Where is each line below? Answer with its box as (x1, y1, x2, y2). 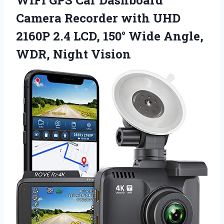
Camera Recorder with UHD (16, 9, 180, 26)
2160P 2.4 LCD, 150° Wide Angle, (16, 27, 203, 44)
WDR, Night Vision (16, 45, 131, 62)
